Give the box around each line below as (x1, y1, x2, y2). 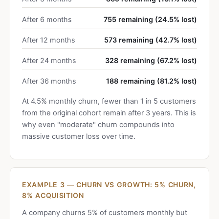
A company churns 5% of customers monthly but (22, 208, 187, 217)
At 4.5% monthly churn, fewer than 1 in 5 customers (22, 97, 196, 106)
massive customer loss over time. (22, 132, 135, 141)
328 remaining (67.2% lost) (105, 56, 197, 65)
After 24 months (22, 56, 76, 65)
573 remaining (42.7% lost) (104, 36, 197, 44)
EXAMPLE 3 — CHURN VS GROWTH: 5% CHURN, (22, 180, 196, 189)
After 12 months (22, 36, 75, 44)
